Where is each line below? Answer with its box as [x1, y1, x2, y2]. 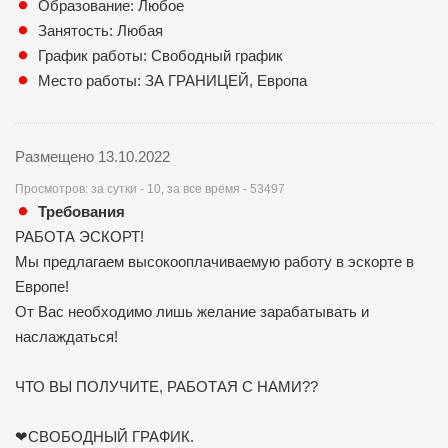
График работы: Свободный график [38, 46, 283, 64]
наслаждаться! [15, 327, 118, 345]
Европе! [15, 277, 69, 295]
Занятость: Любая [38, 21, 163, 39]
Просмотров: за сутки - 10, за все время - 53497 [15, 181, 285, 196]
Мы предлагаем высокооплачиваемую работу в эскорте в [15, 252, 414, 270]
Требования [38, 202, 125, 220]
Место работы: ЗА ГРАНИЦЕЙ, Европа [38, 71, 307, 89]
